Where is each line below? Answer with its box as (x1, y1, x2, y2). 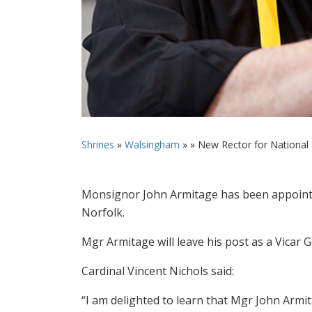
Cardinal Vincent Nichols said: (81, 263, 234, 279)
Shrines (81, 137, 114, 151)
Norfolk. (81, 204, 125, 220)
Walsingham (125, 137, 180, 151)
